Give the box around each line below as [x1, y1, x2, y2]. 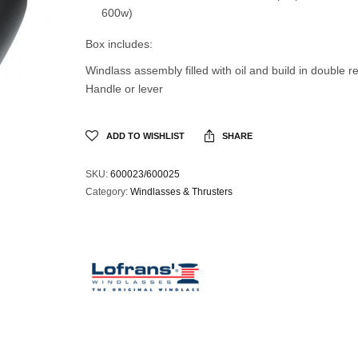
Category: [85, 185, 130, 197]
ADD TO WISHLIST [105, 130, 185, 141]
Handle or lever [85, 82, 163, 95]
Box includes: [85, 37, 153, 50]
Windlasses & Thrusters [129, 185, 233, 197]
